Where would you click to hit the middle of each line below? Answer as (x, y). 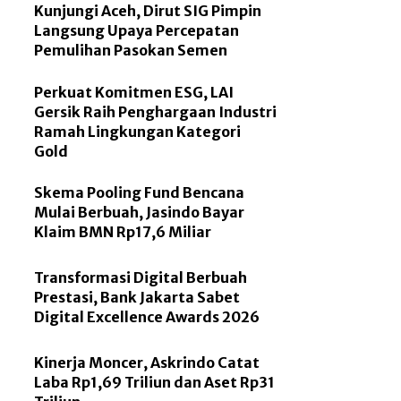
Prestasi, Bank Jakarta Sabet (137, 298)
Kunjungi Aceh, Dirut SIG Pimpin (148, 11)
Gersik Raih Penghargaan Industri (156, 111)
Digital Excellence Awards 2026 (147, 317)
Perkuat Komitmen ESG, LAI (134, 92)
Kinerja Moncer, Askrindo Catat (147, 363)
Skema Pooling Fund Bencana (140, 193)
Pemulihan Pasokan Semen (131, 51)
